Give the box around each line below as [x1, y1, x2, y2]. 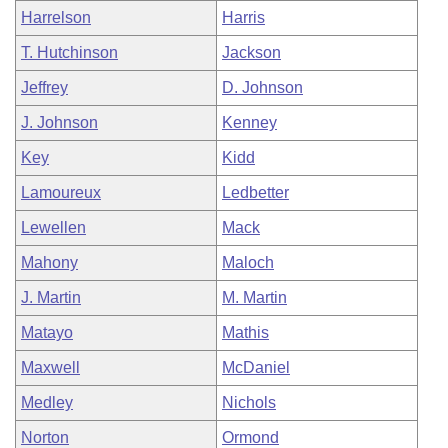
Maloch [222, 254, 274, 271]
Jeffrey [21, 79, 68, 96]
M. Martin [222, 289, 287, 306]
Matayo [21, 324, 73, 341]
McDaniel [222, 359, 290, 376]
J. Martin [21, 289, 81, 306]
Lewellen [21, 219, 86, 236]
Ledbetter [222, 184, 289, 201]
